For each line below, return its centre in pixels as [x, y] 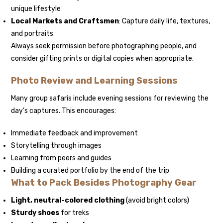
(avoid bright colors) [157, 201]
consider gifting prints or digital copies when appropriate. [103, 59]
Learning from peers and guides [61, 158]
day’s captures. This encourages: [64, 111]
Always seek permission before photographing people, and [104, 46]
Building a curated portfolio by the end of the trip [90, 171]
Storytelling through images [56, 146]
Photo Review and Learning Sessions [95, 81]
